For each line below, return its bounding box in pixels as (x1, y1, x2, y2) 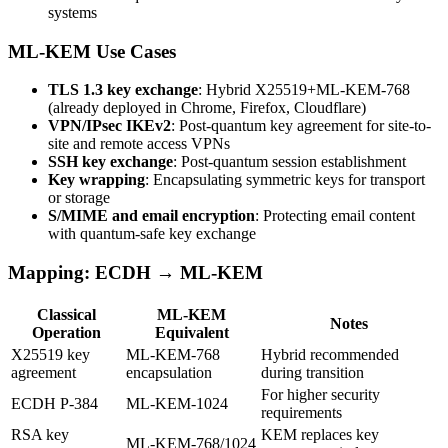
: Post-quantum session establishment (173, 153, 406, 171)
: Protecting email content (255, 207, 415, 225)
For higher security (261, 385, 380, 403)
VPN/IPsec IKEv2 (48, 117, 171, 135)
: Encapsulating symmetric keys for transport (145, 171, 425, 189)
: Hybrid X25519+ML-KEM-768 (198, 81, 410, 99)
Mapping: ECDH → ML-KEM (8, 261, 263, 283)
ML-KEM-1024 (126, 394, 228, 412)
